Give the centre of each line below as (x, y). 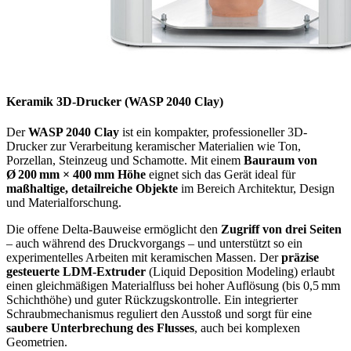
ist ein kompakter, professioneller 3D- (213, 132)
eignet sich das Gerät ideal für (221, 175)
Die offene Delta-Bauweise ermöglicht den (114, 230)
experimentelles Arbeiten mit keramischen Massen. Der (144, 258)
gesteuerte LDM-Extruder (76, 272)
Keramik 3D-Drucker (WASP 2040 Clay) (115, 101)
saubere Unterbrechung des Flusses (100, 328)
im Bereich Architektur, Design (256, 189)
